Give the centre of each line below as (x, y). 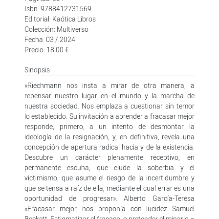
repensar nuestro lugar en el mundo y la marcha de (109, 95)
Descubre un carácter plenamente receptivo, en (109, 157)
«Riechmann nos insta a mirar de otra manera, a (109, 85)
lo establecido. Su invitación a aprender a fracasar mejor (109, 116)
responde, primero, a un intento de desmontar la (109, 126)
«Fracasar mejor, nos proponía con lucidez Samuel (109, 208)
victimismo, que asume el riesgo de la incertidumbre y (109, 177)
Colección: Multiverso (56, 29)
